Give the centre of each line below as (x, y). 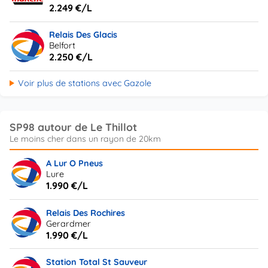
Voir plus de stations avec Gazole (84, 83)
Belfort (63, 46)
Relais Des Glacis (83, 35)
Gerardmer (69, 223)
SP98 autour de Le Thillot (73, 127)
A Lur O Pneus (75, 163)
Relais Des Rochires (86, 213)
